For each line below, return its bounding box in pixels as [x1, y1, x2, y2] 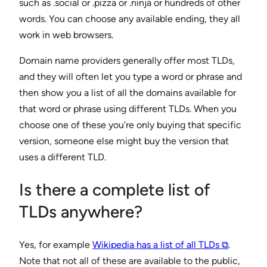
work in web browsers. [19, 29, 113, 41]
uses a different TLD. [19, 151, 106, 163]
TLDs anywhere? [19, 201, 142, 222]
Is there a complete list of [19, 179, 210, 200]
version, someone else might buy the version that [19, 135, 229, 147]
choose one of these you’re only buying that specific [19, 119, 241, 131]
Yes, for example [19, 239, 92, 251]
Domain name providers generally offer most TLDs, [19, 54, 235, 66]
